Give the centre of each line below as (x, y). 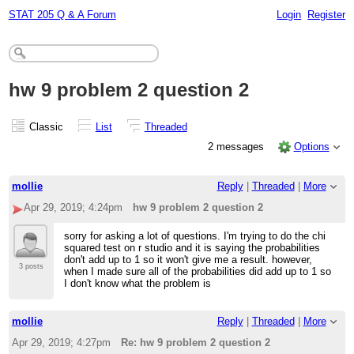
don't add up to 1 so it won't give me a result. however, (188, 260)
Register (327, 14)
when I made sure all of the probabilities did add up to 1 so (198, 272)
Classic (46, 126)
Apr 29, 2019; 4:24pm (73, 208)
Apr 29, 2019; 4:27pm (61, 343)
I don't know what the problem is (138, 284)
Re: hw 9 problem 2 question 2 (196, 343)
